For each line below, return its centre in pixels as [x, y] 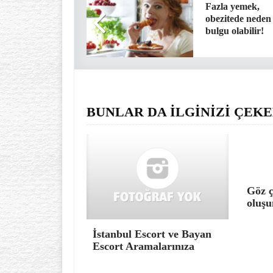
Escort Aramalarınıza [144, 246]
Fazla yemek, [232, 6]
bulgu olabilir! [235, 31]
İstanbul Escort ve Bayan [152, 234]
